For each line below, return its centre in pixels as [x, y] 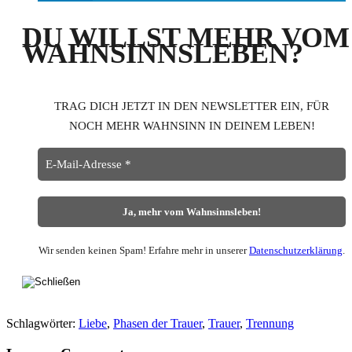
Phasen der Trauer [158, 324]
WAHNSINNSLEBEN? [163, 54]
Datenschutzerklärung [296, 251]
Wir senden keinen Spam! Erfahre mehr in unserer [144, 251]
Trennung [270, 324]
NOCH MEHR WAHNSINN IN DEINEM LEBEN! [192, 126]
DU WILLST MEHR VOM [186, 38]
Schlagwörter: [42, 324]
